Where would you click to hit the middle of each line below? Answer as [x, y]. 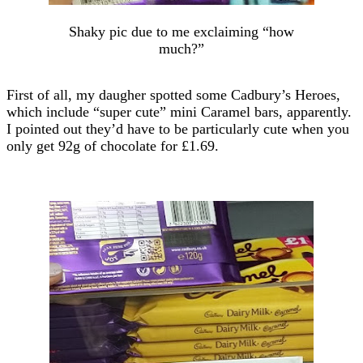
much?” [181, 48]
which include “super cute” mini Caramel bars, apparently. [179, 111]
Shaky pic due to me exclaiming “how [181, 31]
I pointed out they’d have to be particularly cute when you [178, 128]
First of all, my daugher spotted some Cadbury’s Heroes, [173, 94]
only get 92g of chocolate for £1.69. [113, 145]
